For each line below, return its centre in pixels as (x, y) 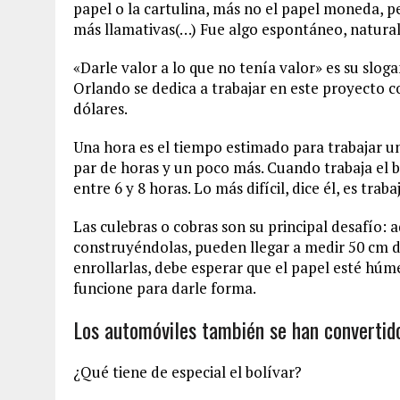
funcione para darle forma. (165, 288)
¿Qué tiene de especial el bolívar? (187, 372)
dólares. (100, 108)
